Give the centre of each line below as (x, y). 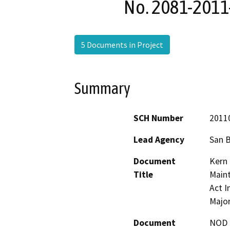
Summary (102, 88)
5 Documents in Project (122, 44)
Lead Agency (159, 140)
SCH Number (158, 118)
